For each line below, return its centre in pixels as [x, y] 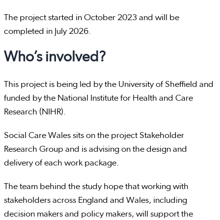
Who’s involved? [55, 57]
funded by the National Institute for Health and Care [98, 98]
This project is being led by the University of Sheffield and [109, 85]
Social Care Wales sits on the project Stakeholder [94, 136]
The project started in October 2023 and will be [92, 18]
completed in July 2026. [47, 32]
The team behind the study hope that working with [96, 187]
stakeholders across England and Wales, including [96, 201]
